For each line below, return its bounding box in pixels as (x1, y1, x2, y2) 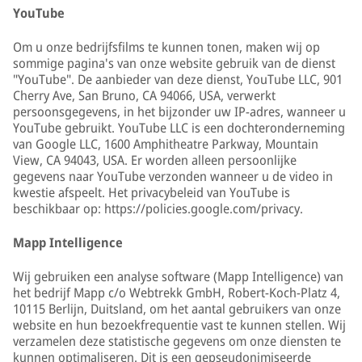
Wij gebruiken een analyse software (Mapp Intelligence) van (13, 267, 343, 285)
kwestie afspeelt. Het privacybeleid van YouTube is (13, 183, 290, 201)
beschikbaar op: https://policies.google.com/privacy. (13, 200, 303, 217)
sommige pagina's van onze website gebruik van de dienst (13, 54, 335, 72)
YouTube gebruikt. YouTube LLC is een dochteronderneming (13, 119, 345, 137)
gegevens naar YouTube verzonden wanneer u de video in (13, 167, 333, 185)
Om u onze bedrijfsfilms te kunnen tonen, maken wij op (13, 38, 320, 56)
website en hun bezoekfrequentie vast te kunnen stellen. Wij (13, 316, 346, 334)
